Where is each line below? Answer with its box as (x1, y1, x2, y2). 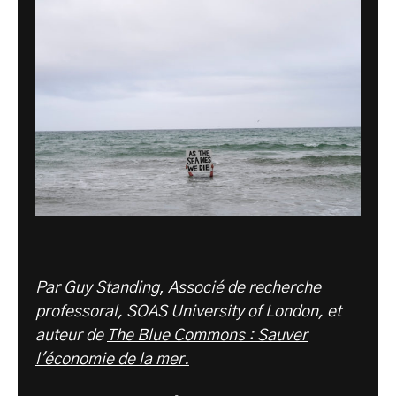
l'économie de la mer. (35, 352, 189, 369)
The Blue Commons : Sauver (107, 328, 308, 345)
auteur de (35, 328, 107, 345)
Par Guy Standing (35, 280, 159, 297)
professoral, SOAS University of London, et (35, 304, 341, 321)
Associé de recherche (168, 280, 321, 297)
